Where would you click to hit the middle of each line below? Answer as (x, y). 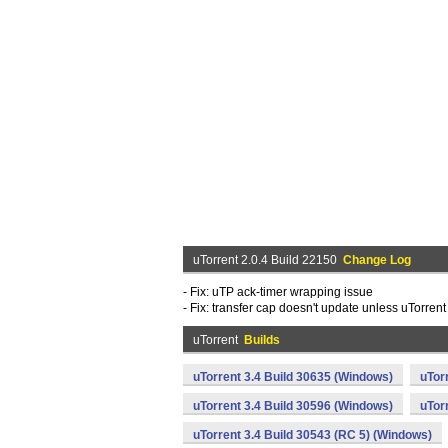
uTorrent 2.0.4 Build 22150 (268, 260)
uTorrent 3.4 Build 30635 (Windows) (293, 377)
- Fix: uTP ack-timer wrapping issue (278, 292)
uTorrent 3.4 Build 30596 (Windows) (293, 406)
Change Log (377, 260)
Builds (262, 340)
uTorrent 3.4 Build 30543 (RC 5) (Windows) (312, 435)
